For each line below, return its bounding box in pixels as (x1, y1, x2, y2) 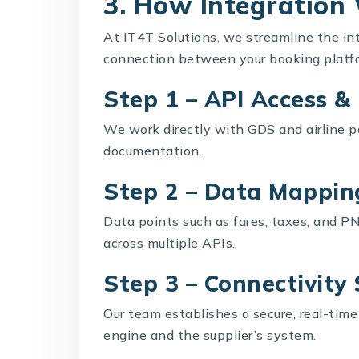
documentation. (103, 142, 203, 159)
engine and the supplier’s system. (103, 326, 317, 343)
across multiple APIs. (103, 234, 236, 251)
